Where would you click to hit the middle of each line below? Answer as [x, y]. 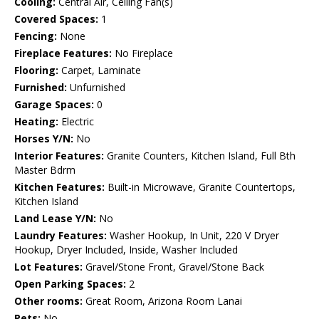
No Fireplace [142, 53]
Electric [76, 122]
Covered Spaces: [56, 19]
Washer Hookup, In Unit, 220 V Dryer [193, 236]
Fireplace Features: [63, 53]
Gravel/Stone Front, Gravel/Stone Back [173, 267]
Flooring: [36, 70]
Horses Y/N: [44, 139]
